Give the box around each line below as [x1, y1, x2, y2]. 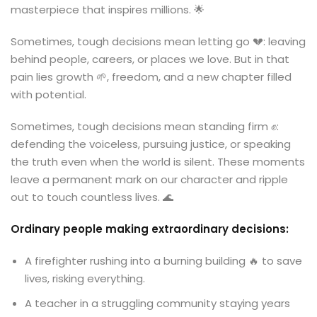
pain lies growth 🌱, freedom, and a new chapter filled [11, 69, 292, 84]
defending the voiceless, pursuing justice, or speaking [11, 137, 291, 151]
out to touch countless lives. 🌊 [11, 190, 173, 204]
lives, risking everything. [25, 271, 145, 286]
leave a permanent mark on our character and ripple [11, 172, 288, 187]
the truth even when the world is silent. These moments [11, 154, 305, 169]
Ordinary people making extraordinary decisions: [11, 221, 289, 236]
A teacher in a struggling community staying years [25, 296, 290, 311]
